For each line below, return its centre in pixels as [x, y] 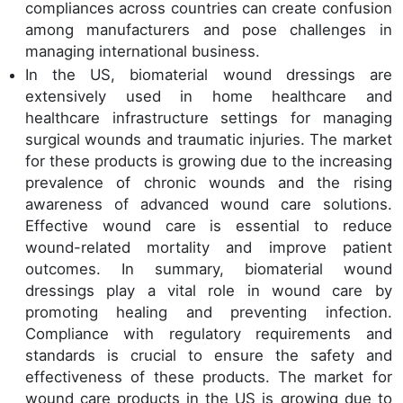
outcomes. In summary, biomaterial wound [209, 269]
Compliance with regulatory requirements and [209, 333]
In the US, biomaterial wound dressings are [209, 74]
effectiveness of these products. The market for [209, 376]
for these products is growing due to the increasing [209, 161]
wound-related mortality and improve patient [209, 247]
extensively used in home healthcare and [209, 96]
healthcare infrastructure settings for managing [209, 117]
